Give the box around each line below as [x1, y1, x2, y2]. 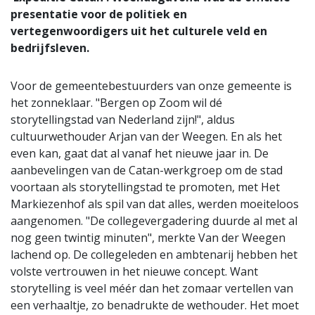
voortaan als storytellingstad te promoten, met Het [11, 179, 280, 195]
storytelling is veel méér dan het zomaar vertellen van [11, 281, 293, 297]
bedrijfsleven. [11, 40, 89, 56]
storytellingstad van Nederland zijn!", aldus [11, 112, 235, 128]
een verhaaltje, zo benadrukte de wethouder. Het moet [11, 297, 299, 314]
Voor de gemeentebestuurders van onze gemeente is [11, 78, 292, 94]
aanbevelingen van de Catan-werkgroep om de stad [11, 162, 283, 179]
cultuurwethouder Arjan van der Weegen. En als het [11, 129, 282, 145]
